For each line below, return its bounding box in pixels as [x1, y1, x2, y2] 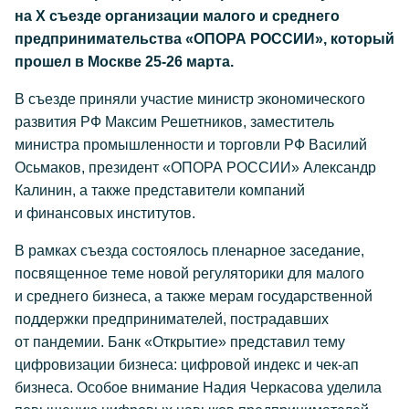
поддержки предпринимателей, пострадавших [15, 311, 329, 327]
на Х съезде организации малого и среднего [15, 8, 340, 24]
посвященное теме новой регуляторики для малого [15, 266, 364, 281]
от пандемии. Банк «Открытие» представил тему [15, 334, 345, 350]
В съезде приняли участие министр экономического [15, 91, 365, 107]
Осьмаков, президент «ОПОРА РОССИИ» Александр [15, 160, 376, 175]
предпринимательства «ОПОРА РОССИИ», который [15, 31, 394, 47]
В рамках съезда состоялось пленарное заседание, [15, 243, 364, 258]
